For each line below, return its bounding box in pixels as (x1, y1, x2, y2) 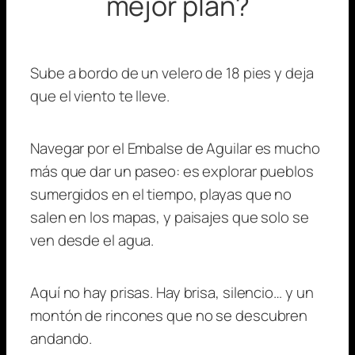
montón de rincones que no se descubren (30, 304, 308, 326)
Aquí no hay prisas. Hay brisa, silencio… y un (30, 281, 314, 303)
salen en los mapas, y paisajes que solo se (30, 206, 309, 227)
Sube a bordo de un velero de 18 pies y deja (30, 62, 314, 83)
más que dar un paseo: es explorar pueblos (30, 160, 314, 181)
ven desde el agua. (30, 229, 155, 250)
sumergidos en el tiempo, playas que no (30, 183, 292, 204)
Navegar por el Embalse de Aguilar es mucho (30, 137, 320, 158)
